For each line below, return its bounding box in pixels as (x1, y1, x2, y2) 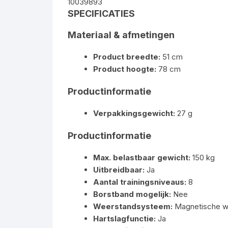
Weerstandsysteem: (93, 202, 173, 211)
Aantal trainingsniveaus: (93, 177, 186, 187)
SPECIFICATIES (68, 8, 135, 19)
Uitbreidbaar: (93, 165, 145, 175)
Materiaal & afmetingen (68, 30, 175, 40)
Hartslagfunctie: (93, 214, 156, 223)
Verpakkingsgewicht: (93, 108, 175, 118)
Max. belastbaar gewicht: (93, 153, 190, 162)
